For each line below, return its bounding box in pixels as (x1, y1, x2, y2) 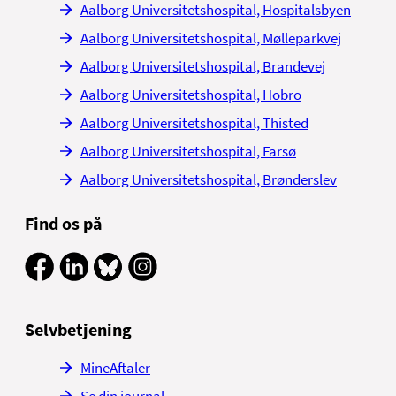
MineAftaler (80, 357, 150, 377)
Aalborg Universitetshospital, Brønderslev (80, 170, 337, 190)
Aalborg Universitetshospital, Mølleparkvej (80, 28, 341, 49)
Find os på (25, 212, 103, 235)
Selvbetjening (25, 317, 132, 340)
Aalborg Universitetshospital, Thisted (80, 113, 308, 133)
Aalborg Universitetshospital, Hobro (80, 85, 301, 105)
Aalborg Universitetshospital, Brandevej (80, 57, 325, 77)
